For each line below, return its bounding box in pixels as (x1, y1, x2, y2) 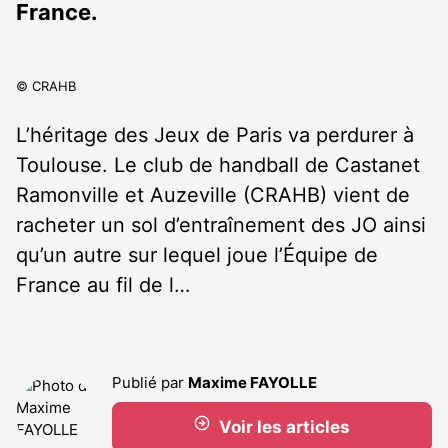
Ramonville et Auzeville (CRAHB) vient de (16, 183, 410, 207)
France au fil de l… (16, 273, 190, 297)
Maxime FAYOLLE (188, 373, 317, 392)
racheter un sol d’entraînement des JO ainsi (16, 213, 426, 237)
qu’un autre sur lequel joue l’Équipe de (16, 243, 378, 267)
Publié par (112, 373, 188, 392)
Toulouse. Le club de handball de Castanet (16, 153, 420, 177)
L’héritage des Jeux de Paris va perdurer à (16, 123, 414, 147)
